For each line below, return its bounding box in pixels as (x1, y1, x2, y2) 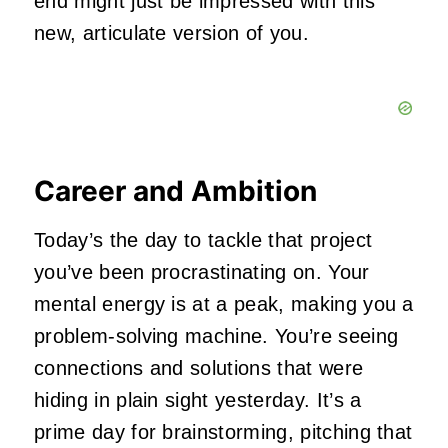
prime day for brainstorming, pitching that (34, 421, 413, 444)
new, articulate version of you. (34, 22, 309, 45)
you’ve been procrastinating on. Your (34, 261, 370, 284)
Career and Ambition (34, 174, 317, 209)
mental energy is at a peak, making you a (34, 293, 414, 316)
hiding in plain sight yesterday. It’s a (34, 389, 362, 412)
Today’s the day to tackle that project (34, 229, 373, 252)
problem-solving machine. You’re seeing (34, 325, 399, 348)
